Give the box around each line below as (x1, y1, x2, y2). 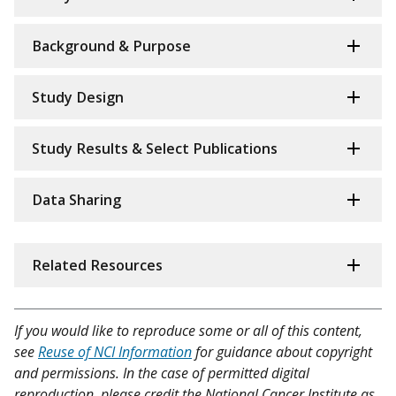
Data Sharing (32, 190, 121, 210)
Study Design (32, 88, 124, 108)
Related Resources (32, 255, 163, 276)
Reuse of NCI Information (38, 342, 192, 362)
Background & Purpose (32, 36, 191, 57)
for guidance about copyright (192, 342, 372, 362)
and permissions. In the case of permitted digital (14, 363, 309, 384)
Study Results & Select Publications (32, 139, 278, 159)
